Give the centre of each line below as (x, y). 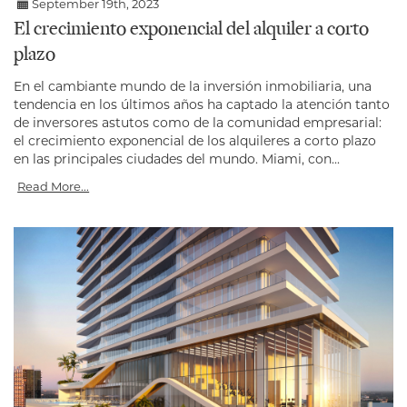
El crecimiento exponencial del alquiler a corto (191, 30)
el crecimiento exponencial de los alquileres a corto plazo (195, 141)
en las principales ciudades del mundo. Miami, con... (177, 159)
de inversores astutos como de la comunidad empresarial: (198, 123)
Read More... (54, 187)
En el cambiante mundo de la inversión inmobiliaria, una (193, 87)
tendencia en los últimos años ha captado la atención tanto (202, 105)
